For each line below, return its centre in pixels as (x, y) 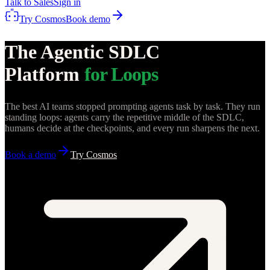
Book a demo (30, 155)
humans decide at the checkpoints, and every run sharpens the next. (132, 128)
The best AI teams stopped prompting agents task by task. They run (133, 107)
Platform (42, 74)
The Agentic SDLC (82, 52)
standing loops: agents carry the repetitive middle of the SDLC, (124, 118)
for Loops (121, 74)
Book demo (88, 19)
